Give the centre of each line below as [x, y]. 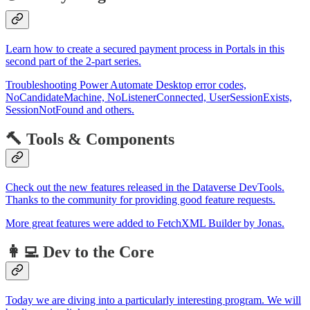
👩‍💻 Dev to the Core [80, 252]
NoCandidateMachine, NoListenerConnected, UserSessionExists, [149, 97]
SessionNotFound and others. [70, 109]
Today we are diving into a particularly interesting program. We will [153, 300]
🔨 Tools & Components [90, 139]
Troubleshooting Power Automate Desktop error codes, [126, 84]
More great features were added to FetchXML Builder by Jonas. [145, 223]
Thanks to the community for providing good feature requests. [140, 199]
